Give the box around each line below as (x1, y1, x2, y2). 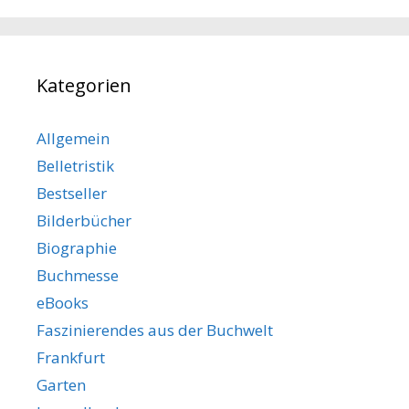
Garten (37, 374, 86, 396)
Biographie (37, 237, 117, 259)
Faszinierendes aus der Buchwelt (37, 320, 273, 341)
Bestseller (37, 183, 107, 204)
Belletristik (37, 155, 114, 177)
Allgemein (37, 128, 110, 150)
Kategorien (37, 73, 131, 99)
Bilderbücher (37, 210, 131, 232)
